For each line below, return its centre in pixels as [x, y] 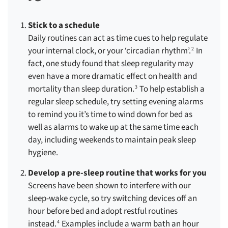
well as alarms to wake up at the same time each [113, 127]
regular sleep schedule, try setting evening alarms [116, 102]
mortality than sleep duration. [81, 89]
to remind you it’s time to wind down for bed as [110, 115]
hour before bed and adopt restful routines [103, 211]
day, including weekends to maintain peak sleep [112, 140]
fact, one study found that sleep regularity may [111, 64]
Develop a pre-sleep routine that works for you [117, 173]
